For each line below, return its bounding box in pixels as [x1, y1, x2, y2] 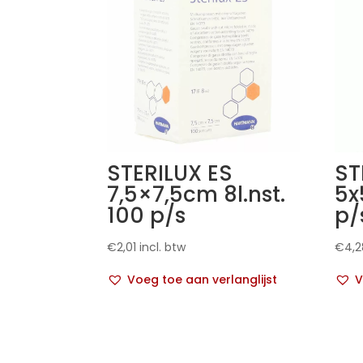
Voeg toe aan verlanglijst [127, 271, 277, 288]
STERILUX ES [107, 159, 233, 189]
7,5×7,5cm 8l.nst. [107, 180, 285, 210]
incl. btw [139, 239, 186, 256]
